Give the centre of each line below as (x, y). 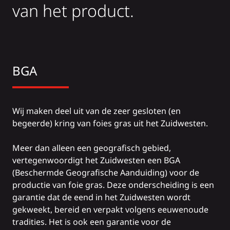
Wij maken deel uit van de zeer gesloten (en (97, 111)
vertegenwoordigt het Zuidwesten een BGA (96, 160)
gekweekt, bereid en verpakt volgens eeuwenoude (110, 210)
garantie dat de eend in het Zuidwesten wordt (101, 197)
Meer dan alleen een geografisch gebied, (92, 148)
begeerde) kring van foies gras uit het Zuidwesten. (110, 123)
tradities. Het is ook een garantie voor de (92, 222)
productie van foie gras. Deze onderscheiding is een (113, 185)
